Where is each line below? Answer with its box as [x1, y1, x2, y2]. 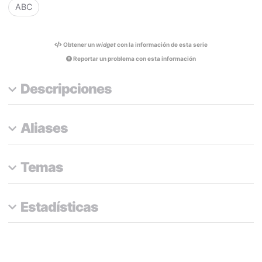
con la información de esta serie [116, 40, 208, 48]
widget [96, 40, 116, 48]
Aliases [20, 120, 68, 137]
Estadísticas [20, 198, 98, 215]
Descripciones [20, 81, 112, 98]
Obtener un [62, 40, 96, 48]
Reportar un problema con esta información [72, 55, 196, 63]
